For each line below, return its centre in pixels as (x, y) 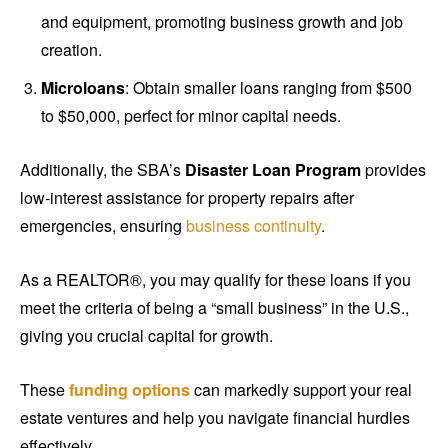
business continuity (253, 226)
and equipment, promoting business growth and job (222, 22)
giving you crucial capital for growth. (146, 336)
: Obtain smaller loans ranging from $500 (268, 88)
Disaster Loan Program (273, 170)
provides (393, 170)
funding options (129, 390)
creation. (71, 50)
